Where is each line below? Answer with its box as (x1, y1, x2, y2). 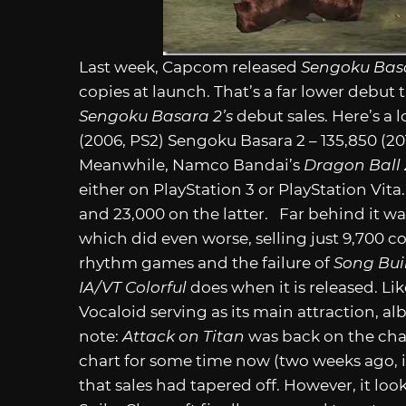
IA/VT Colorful (79, 277, 190, 296)
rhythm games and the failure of (79, 253, 333, 272)
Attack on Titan (122, 326, 245, 345)
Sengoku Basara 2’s (79, 106, 233, 125)
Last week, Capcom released (79, 57, 301, 76)
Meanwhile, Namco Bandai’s (79, 155, 304, 174)
